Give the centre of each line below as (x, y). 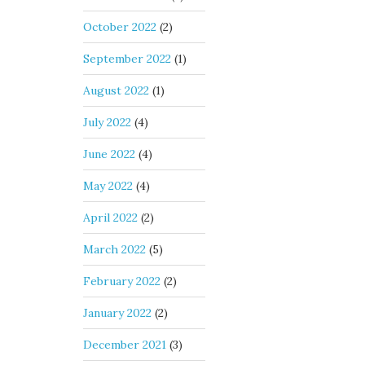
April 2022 (110, 218)
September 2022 (127, 59)
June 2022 (109, 154)
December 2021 (125, 345)
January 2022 (117, 313)
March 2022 (114, 249)
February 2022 (122, 281)
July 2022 (107, 122)
